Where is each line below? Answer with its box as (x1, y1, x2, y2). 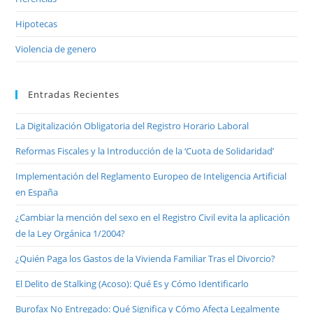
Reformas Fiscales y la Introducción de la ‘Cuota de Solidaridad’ (15, 145, 275, 158)
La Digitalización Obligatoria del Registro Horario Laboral (15, 119, 249, 133)
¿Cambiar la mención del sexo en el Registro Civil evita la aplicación (15, 211, 291, 224)
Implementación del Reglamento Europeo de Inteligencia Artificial (15, 170, 287, 183)
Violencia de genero (15, 43, 97, 56)
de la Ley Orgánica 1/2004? (15, 227, 126, 240)
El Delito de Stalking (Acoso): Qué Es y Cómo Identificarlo (15, 277, 249, 291)
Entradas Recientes (28, 88, 120, 101)
